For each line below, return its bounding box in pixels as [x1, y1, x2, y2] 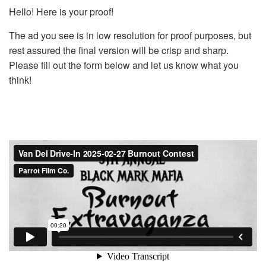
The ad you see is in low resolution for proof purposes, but [9, 28, 251, 43]
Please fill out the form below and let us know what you [9, 58, 239, 72]
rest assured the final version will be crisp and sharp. [9, 43, 229, 58]
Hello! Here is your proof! [9, 5, 113, 19]
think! [9, 73, 31, 87]
